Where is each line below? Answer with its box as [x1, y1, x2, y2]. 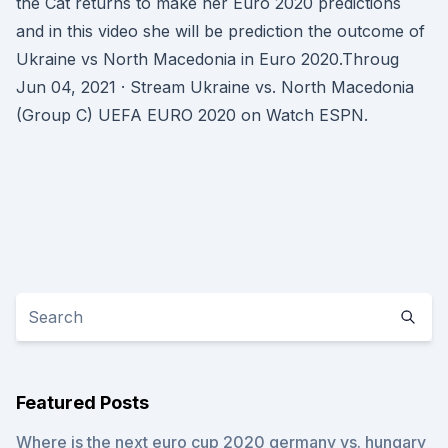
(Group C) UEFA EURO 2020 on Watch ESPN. [16, 105, 368, 125]
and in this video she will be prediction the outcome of [16, 21, 425, 41]
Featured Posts [16, 392, 149, 413]
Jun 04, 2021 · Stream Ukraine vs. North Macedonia [16, 77, 414, 97]
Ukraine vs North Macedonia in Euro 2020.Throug [16, 49, 399, 69]
